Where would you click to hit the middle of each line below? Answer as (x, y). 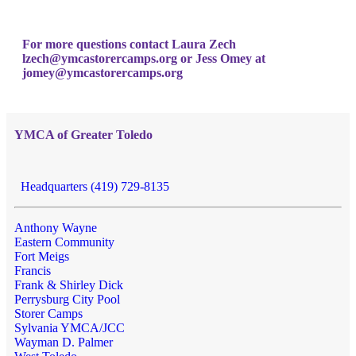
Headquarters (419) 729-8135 (92, 186)
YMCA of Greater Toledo (83, 134)
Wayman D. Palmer (64, 342)
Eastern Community (64, 242)
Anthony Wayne (56, 227)
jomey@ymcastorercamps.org (103, 72)
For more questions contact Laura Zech (129, 44)
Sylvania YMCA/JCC (70, 327)
